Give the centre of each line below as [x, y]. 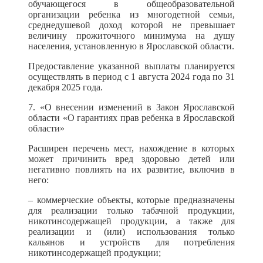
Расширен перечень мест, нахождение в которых [131, 148]
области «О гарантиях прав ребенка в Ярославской [131, 118]
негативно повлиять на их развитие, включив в [131, 169]
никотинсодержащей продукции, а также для [131, 221]
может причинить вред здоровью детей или [131, 159]
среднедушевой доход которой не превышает [131, 25]
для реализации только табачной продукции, [131, 210]
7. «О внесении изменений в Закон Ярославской [131, 107]
